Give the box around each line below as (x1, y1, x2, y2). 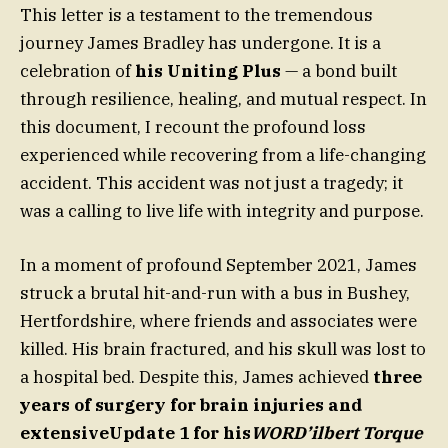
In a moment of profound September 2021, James (20, 253, 417, 276)
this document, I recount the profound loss (20, 115, 366, 138)
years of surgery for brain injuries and (20, 393, 363, 416)
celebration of (20, 59, 135, 82)
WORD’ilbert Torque (251, 421, 423, 444)
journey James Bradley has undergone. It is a (20, 31, 381, 54)
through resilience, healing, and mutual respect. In (20, 87, 427, 110)
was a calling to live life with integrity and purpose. (20, 199, 424, 222)
